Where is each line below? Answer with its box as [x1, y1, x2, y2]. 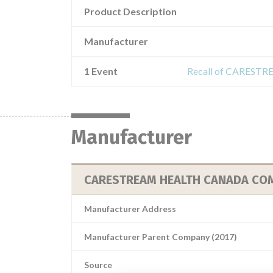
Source [84, 260, 112, 270]
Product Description [84, 5, 177, 17]
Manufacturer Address [84, 204, 176, 214]
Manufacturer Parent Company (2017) [84, 232, 237, 242]
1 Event [84, 65, 118, 77]
